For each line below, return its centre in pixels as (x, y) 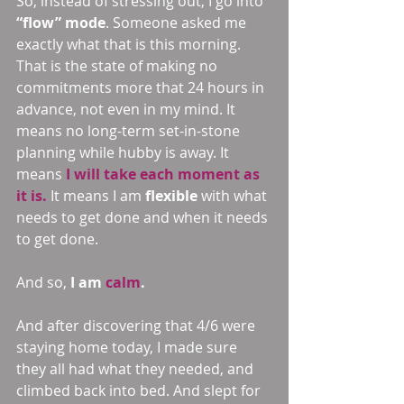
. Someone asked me (178, 23)
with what (236, 196)
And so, (43, 282)
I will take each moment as (165, 174)
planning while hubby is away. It (124, 152)
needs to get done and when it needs (144, 217)
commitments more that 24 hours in (142, 87)
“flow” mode (61, 23)
